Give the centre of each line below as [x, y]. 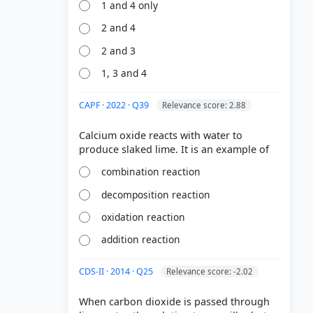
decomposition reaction [156, 194]
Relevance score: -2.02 [210, 272]
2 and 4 [119, 28]
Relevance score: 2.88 [204, 105]
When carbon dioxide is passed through [174, 302]
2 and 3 [119, 50]
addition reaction [141, 240]
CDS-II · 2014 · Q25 [117, 272]
